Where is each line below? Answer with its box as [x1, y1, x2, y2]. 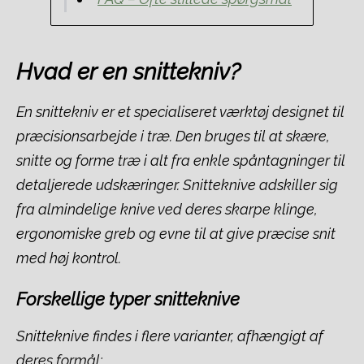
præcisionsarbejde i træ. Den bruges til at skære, [16, 128, 330, 145]
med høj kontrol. [16, 249, 121, 266]
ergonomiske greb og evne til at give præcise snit [16, 225, 336, 242]
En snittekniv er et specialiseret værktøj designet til [16, 103, 344, 120]
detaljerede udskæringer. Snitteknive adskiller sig [16, 176, 338, 193]
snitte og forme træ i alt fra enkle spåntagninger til [16, 152, 345, 169]
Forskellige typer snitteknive [16, 288, 240, 310]
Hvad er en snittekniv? [16, 58, 240, 85]
